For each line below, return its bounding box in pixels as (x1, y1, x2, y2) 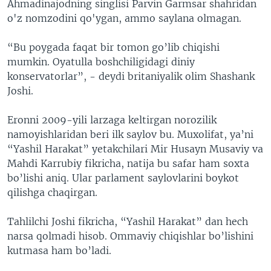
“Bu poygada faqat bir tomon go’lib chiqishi (7, 41, 220, 53)
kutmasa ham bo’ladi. (7, 244, 111, 256)
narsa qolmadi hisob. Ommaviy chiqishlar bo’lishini (7, 229, 253, 242)
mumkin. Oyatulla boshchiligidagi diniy (7, 55, 195, 68)
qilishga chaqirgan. (7, 186, 97, 198)
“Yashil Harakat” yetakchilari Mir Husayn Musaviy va (7, 142, 263, 155)
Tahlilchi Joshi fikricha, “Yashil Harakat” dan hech (7, 215, 248, 227)
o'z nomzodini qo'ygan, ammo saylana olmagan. (7, 11, 241, 24)
